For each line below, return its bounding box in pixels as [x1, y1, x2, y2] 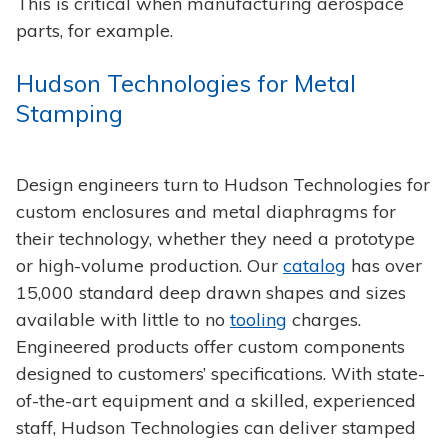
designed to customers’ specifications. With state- [16, 361, 425, 385]
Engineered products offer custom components [16, 334, 405, 358]
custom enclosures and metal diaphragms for [16, 199, 396, 223]
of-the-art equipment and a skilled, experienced [16, 388, 416, 412]
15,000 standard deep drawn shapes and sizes [16, 280, 406, 304]
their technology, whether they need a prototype [16, 226, 415, 250]
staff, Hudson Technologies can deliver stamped [16, 415, 416, 439]
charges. [287, 307, 361, 331]
